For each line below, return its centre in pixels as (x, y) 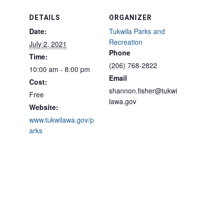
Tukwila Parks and (137, 31)
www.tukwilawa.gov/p (62, 120)
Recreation (126, 42)
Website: (44, 107)
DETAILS (45, 18)
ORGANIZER (130, 18)
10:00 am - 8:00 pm (60, 69)
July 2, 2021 (48, 44)
